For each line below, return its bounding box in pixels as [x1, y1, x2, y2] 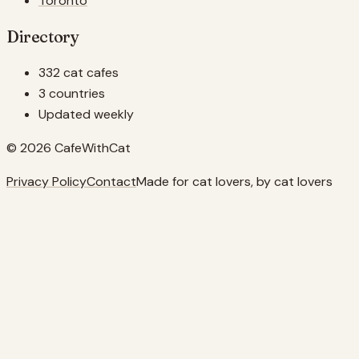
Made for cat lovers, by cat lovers [136, 172, 333, 190]
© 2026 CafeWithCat [6, 139, 131, 156]
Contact [87, 172, 136, 190]
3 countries [38, 84, 105, 102]
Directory [6, 26, 79, 46]
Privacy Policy [6, 172, 87, 190]
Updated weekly [38, 105, 134, 123]
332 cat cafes [38, 63, 119, 81]
